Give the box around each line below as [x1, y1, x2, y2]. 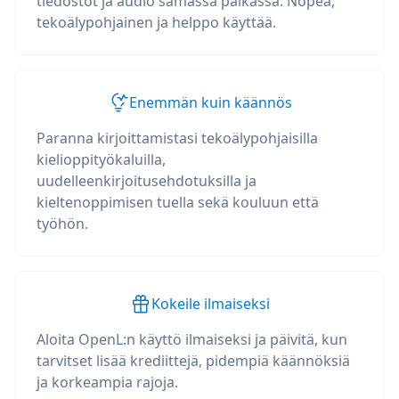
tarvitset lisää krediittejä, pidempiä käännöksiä [37, 351, 350, 370]
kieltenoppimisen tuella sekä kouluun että [37, 192, 319, 212]
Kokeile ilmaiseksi [151, 294, 270, 313]
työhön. [37, 214, 88, 233]
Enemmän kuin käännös [128, 93, 292, 112]
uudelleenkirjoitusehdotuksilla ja [37, 171, 256, 191]
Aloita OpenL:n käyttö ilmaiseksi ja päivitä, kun [37, 330, 347, 349]
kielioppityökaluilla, [37, 150, 166, 169]
